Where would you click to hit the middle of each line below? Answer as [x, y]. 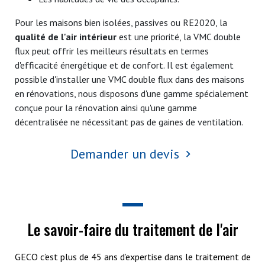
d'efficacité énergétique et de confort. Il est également [124, 65]
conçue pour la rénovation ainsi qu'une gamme [106, 107]
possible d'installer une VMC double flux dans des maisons [130, 79]
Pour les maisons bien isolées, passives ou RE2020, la [121, 22]
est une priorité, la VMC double [179, 36]
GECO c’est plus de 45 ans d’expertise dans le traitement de [132, 256]
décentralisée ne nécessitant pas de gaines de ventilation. [129, 122]
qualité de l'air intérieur [66, 36]
